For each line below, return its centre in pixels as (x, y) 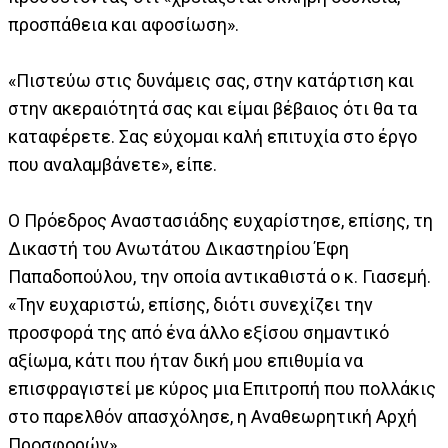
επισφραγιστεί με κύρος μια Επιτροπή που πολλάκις (222, 389)
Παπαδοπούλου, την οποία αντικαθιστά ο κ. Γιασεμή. (219, 277)
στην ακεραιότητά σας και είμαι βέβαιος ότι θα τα (212, 109)
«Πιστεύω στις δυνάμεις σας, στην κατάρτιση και (211, 81)
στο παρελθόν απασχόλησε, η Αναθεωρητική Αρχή (212, 417)
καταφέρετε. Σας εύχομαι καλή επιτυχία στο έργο (212, 137)
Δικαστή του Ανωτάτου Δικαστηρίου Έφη (178, 249)
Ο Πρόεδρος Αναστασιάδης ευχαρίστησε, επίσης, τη (220, 221)
